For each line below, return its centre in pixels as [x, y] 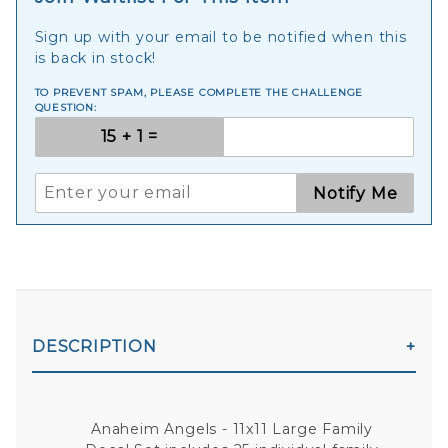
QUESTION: [65, 107]
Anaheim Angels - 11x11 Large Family [231, 428]
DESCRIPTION [94, 346]
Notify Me [355, 193]
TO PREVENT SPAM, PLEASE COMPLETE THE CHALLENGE [199, 92]
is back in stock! [95, 57]
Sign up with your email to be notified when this [220, 36]
